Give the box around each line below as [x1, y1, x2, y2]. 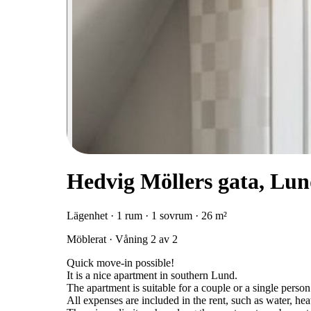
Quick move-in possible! [67, 256, 174, 269]
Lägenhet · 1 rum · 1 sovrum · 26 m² [67, 209, 227, 221]
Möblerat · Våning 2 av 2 [67, 233, 178, 245]
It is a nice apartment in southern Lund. [67, 269, 237, 281]
